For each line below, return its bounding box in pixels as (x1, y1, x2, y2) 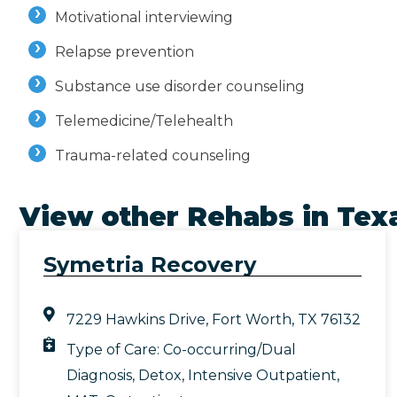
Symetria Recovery (43, 252, 256, 278)
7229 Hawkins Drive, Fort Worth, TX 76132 (66, 311, 362, 329)
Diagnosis (66, 367, 133, 385)
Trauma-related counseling (55, 147, 251, 165)
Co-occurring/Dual (163, 341, 297, 359)
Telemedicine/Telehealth (55, 113, 233, 130)
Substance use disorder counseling (55, 78, 305, 96)
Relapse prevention (55, 43, 194, 61)
